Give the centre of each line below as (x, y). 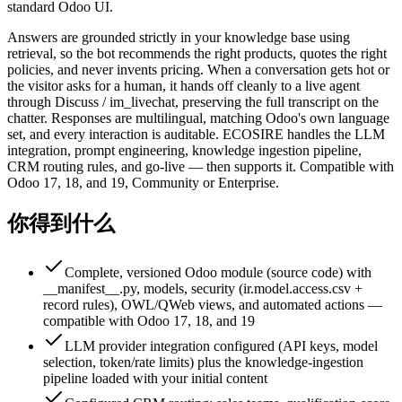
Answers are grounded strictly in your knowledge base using (179, 38)
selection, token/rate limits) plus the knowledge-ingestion (203, 362)
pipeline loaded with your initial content (155, 378)
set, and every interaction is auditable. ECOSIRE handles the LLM (196, 135)
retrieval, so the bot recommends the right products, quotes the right (197, 54)
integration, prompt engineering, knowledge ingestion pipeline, (184, 151)
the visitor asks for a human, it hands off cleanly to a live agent (184, 86)
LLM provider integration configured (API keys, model (221, 346)
